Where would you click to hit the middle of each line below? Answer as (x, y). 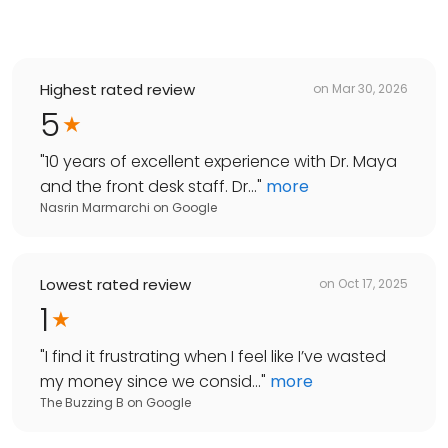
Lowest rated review (115, 284)
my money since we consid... (150, 381)
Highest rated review (117, 89)
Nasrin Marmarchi (95, 207)
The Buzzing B (82, 402)
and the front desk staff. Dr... (148, 186)
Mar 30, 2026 (370, 89)
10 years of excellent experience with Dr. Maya (221, 161)
